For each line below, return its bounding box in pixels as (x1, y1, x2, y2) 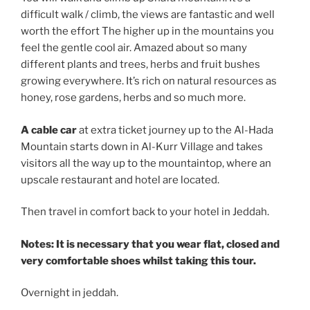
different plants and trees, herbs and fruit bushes (21, 58, 260, 71)
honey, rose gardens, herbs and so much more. (21, 91, 246, 104)
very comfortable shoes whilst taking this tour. (21, 254, 256, 267)
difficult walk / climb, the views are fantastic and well (21, 8, 275, 21)
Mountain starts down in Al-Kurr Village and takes (21, 140, 263, 153)
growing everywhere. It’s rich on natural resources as (21, 75, 277, 88)
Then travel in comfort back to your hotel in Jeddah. (21, 206, 269, 219)
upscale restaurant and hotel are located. (21, 173, 219, 186)
